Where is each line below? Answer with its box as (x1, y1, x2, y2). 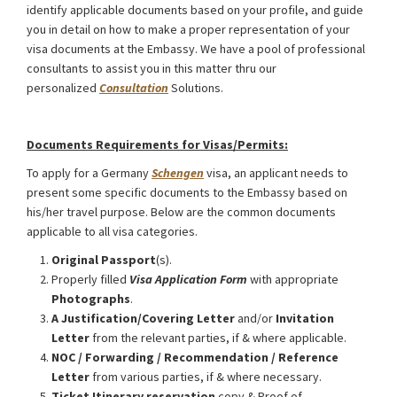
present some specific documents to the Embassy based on (27, 184, 347, 201)
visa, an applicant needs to (204, 165, 348, 182)
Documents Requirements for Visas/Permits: (27, 136, 288, 153)
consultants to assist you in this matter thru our (27, 60, 276, 77)
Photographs (51, 291, 130, 307)
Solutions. (168, 80, 223, 97)
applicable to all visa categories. (27, 223, 198, 240)
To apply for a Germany (27, 165, 152, 182)
